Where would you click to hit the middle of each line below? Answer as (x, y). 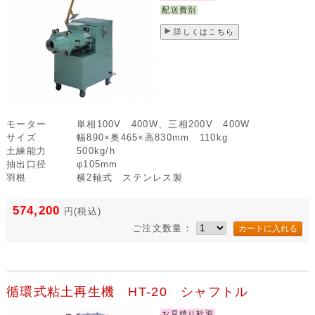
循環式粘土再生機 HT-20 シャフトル (127, 291)
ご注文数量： (165, 229)
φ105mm (97, 164)
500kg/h (96, 150)
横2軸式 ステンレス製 (130, 177)
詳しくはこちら (204, 31)
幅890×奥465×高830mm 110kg (152, 137)
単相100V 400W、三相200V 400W (163, 124)
